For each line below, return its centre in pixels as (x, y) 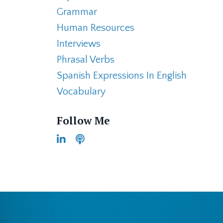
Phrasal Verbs (85, 60)
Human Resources (95, 28)
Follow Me (83, 120)
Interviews (78, 44)
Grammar (77, 12)
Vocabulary (81, 92)
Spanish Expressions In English (121, 76)
